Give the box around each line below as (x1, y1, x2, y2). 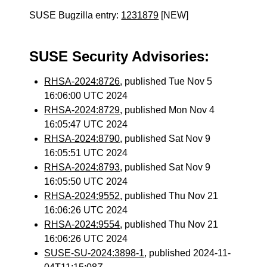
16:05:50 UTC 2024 (44, 176, 128, 187)
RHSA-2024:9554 (44, 219, 120, 229)
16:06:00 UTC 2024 (44, 91, 128, 101)
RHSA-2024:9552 (44, 191, 120, 201)
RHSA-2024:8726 (44, 76, 120, 86)
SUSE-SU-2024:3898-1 (44, 248, 145, 258)
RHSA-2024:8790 (44, 133, 120, 144)
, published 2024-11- (144, 248, 231, 258)
